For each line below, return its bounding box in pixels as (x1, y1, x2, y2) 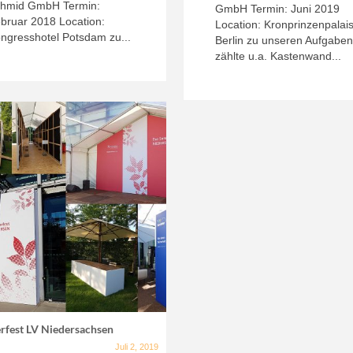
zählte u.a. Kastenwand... (215, 49, 342, 62)
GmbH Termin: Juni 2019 (215, 2, 340, 15)
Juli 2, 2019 (115, 341, 159, 351)
